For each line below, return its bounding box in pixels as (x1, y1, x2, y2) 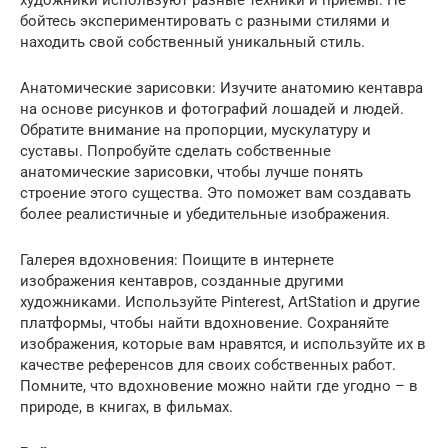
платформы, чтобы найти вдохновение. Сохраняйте (20, 314, 389, 332)
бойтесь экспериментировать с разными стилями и (20, 12, 390, 30)
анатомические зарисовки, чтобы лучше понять (20, 163, 363, 181)
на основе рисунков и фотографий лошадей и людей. (20, 100, 404, 118)
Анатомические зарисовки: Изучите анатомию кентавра (20, 79, 423, 97)
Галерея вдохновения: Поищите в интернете (20, 251, 334, 269)
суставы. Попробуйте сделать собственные (20, 142, 331, 160)
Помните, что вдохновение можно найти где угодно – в (20, 377, 418, 395)
